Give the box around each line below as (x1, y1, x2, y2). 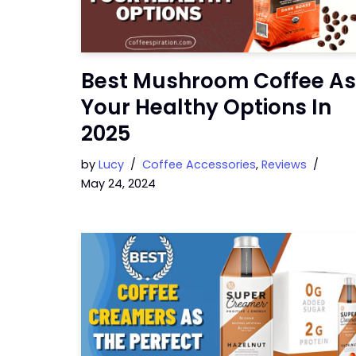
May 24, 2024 (81, 175, 156, 192)
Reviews (261, 156, 307, 172)
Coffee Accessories (142, 156, 256, 172)
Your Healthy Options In (81, 92, 331, 122)
